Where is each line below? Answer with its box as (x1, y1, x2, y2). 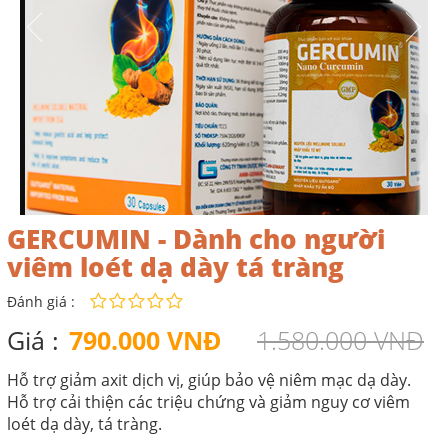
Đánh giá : (7, 291, 75, 311)
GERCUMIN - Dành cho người (7, 220, 385, 257)
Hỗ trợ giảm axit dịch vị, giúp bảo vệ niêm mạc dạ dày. (7, 368, 411, 391)
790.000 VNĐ (69, 322, 222, 357)
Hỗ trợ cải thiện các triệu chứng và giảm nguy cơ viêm (7, 390, 410, 413)
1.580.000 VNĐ (257, 322, 424, 357)
